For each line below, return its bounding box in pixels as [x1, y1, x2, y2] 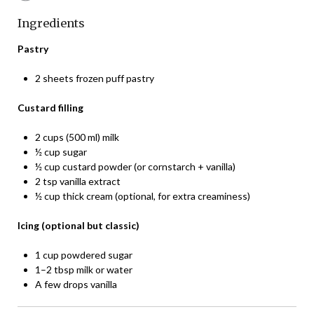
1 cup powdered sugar [35, 248, 132, 261]
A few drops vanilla [35, 278, 117, 290]
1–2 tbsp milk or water [35, 263, 132, 275]
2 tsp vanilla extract [35, 175, 121, 187]
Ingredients [18, 15, 85, 30]
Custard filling [18, 101, 83, 114]
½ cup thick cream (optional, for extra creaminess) [35, 189, 250, 202]
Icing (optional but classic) [18, 219, 139, 231]
